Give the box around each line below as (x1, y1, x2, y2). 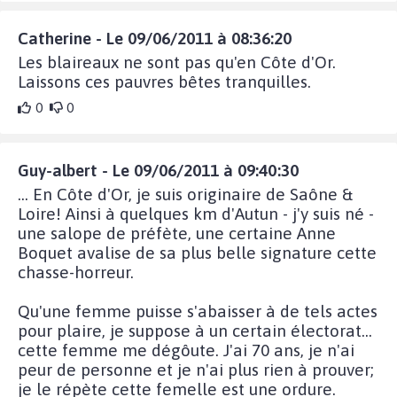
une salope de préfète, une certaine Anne (18, 223, 336, 244)
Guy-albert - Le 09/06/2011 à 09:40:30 (18, 160, 299, 181)
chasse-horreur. (18, 262, 134, 283)
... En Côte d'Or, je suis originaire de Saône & (18, 184, 353, 205)
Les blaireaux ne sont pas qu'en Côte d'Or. (18, 52, 336, 73)
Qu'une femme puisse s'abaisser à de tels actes (18, 301, 378, 322)
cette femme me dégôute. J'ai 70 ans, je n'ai (18, 340, 354, 361)
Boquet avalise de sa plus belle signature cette (18, 243, 377, 263)
